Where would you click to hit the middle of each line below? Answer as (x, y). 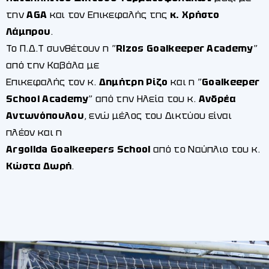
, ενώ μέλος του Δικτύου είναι (158, 116)
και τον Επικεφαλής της (108, 15)
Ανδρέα (217, 99)
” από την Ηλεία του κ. (144, 99)
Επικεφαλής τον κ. (53, 82)
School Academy (47, 99)
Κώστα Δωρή (39, 166)
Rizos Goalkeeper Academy (185, 48)
